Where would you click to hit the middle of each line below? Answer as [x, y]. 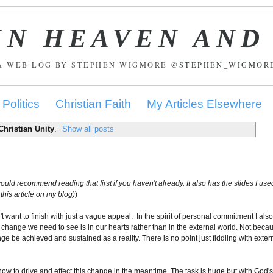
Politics [21, 104]
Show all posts [88, 129]
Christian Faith [93, 104]
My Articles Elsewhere [205, 104]
